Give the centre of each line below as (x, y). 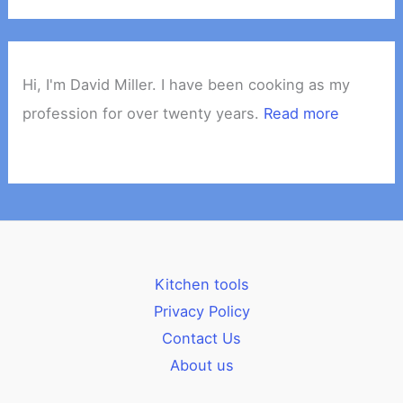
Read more (302, 114)
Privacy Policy (201, 311)
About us (201, 365)
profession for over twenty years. (143, 114)
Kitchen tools (201, 284)
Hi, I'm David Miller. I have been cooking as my (187, 85)
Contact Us (201, 338)
